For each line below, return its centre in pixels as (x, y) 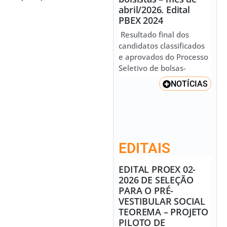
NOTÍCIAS (189, 84)
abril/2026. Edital (154, 9)
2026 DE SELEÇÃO (156, 180)
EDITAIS (145, 148)
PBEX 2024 (141, 20)
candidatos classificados (162, 45)
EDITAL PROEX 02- (157, 169)
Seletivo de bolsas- (153, 68)
